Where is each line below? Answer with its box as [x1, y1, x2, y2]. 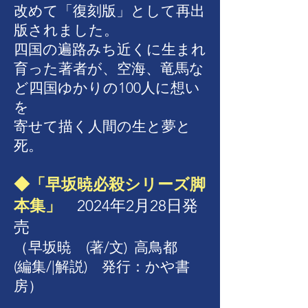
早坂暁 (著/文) [28, 239, 127, 256]
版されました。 [14, 21, 118, 38]
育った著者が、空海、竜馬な [14, 60, 204, 77]
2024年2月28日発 [61, 197, 198, 215]
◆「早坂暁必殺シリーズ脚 [14, 175, 206, 194]
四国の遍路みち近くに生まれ [14, 41, 206, 58]
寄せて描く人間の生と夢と [14, 118, 191, 135]
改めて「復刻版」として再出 [14, 2, 205, 19]
